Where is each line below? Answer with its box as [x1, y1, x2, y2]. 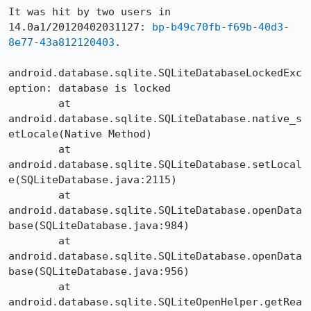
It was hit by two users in [8, 6, 171, 18]
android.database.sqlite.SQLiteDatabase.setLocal [8, 158, 302, 171]
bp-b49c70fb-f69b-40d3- [152, 21, 289, 33]
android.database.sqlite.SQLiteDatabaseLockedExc [8, 67, 302, 79]
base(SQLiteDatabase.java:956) [8, 265, 190, 278]
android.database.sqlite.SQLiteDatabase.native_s [8, 112, 302, 125]
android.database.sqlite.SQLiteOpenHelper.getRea [8, 296, 302, 308]
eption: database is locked [8, 82, 171, 94]
